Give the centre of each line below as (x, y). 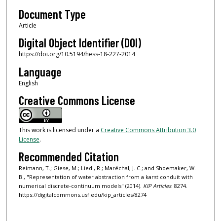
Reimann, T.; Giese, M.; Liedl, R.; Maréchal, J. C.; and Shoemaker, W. (107, 168)
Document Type (52, 14)
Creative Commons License (77, 100)
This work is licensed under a (59, 130)
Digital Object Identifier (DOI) (80, 43)
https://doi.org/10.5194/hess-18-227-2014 (77, 54)
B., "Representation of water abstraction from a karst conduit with (106, 177)
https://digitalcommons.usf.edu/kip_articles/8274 (82, 195)
